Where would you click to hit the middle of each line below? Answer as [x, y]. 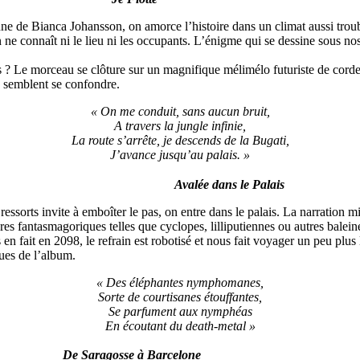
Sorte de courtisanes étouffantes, [180, 297]
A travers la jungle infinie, [180, 125]
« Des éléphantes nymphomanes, [180, 282]
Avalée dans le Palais [229, 184]
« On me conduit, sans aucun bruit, [180, 111]
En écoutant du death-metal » [180, 325]
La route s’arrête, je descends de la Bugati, [180, 140]
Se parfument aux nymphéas [180, 311]
